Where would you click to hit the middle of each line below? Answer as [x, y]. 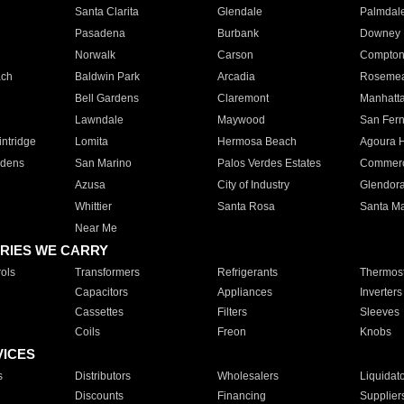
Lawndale [99, 120]
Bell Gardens [106, 98]
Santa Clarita [106, 12]
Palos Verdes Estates [269, 163]
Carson [235, 55]
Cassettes [99, 312]
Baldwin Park [107, 77]
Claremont [243, 98]
